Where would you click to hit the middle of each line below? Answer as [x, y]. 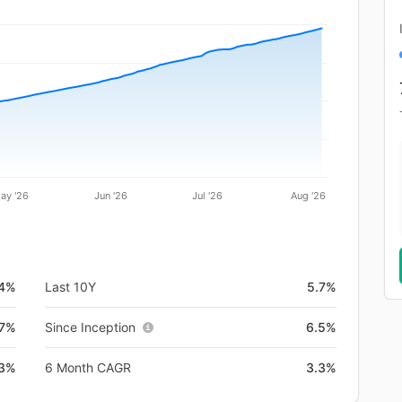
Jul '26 [208, 195]
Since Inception [90, 327]
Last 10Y [70, 286]
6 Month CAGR [88, 367]
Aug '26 [308, 195]
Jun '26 [110, 195]
